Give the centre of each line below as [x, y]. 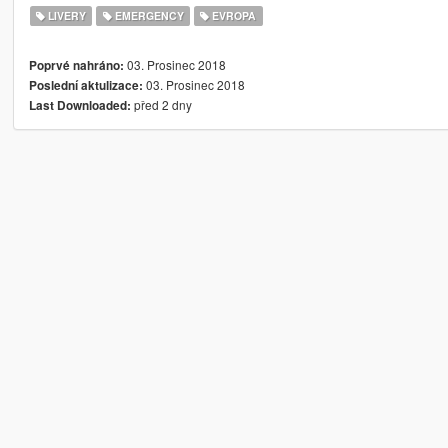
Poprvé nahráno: [76, 65]
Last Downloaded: [79, 105]
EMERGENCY [147, 15]
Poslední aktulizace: [85, 85]
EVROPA [233, 15]
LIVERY [66, 15]
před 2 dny [161, 104]
